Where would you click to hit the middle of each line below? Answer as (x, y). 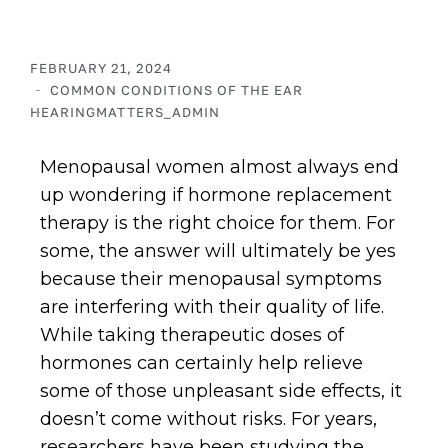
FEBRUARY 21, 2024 (101, 68)
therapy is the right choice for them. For (217, 223)
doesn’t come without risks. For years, (208, 419)
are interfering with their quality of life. (212, 307)
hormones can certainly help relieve (201, 363)
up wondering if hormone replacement (216, 195)
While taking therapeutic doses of (192, 335)
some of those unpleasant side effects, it (221, 391)
